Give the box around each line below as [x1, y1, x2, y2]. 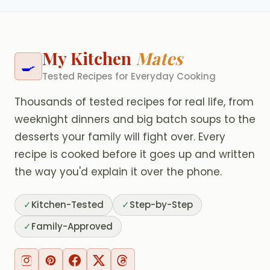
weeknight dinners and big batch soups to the [14, 112, 256, 127]
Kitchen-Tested [31, 198, 104, 212]
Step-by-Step [130, 198, 193, 212]
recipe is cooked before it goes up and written [14, 147, 255, 162]
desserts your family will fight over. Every [14, 130, 225, 145]
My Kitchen [42, 47, 136, 70]
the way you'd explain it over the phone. [14, 165, 222, 180]
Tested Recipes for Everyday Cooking [42, 70, 216, 83]
